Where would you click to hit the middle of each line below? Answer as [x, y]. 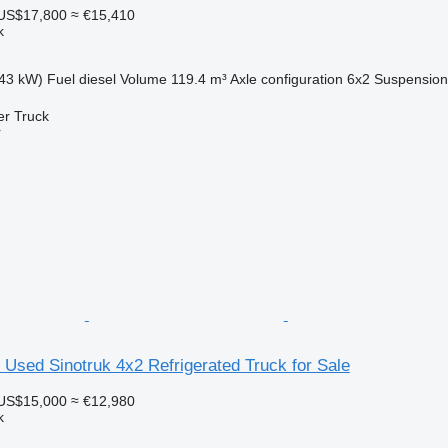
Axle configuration [286, 78]
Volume [143, 78]
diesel [97, 78]
